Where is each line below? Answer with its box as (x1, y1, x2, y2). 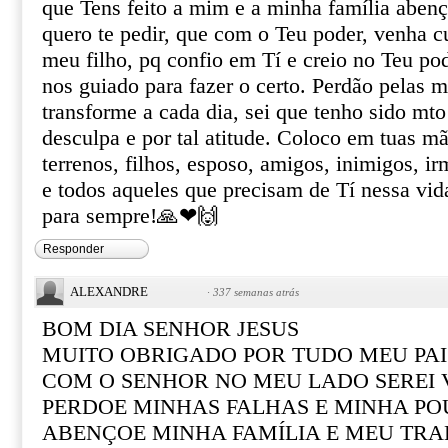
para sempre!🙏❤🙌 (42, 204, 219, 228)
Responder (43, 242, 104, 256)
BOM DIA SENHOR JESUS (42, 317, 299, 341)
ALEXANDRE (70, 284, 148, 299)
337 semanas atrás (213, 286, 299, 298)
